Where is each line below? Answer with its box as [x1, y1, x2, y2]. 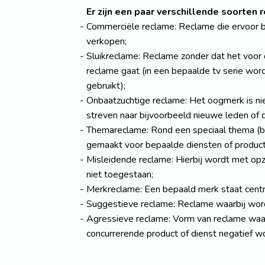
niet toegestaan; [86, 167, 153, 181]
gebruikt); [86, 79, 125, 92]
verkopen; [86, 34, 127, 48]
